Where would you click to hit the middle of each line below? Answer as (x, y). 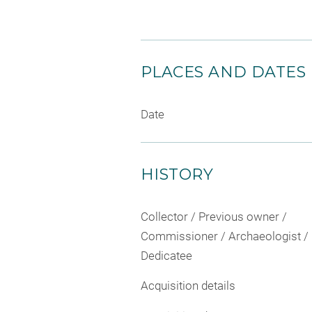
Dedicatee (166, 255)
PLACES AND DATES (224, 72)
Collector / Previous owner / (214, 216)
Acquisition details (188, 286)
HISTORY (177, 174)
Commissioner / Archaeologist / (225, 236)
